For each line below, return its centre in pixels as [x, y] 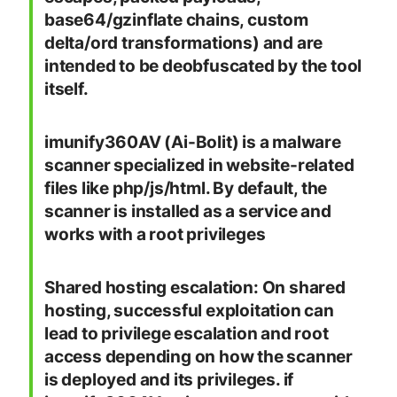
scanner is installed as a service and [188, 212]
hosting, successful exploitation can [189, 311]
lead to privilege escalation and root [187, 334]
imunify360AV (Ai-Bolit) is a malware [193, 143]
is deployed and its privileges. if [169, 380]
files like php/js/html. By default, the [186, 189]
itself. [66, 90]
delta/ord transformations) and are [184, 43]
